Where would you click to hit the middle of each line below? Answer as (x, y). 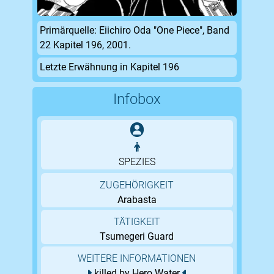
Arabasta (137, 200)
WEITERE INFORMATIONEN (137, 259)
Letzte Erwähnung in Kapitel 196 (109, 67)
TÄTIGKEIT (137, 222)
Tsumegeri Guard (137, 237)
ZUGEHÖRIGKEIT (137, 185)
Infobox (137, 99)
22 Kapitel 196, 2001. (86, 45)
